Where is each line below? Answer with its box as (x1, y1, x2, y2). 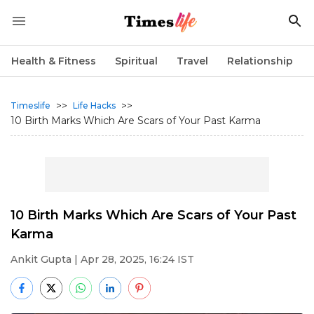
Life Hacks (73, 100, 116, 111)
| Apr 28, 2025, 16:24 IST (71, 253, 194, 266)
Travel (177, 55, 208, 67)
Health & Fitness (11, 55, 96, 67)
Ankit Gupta (11, 253, 71, 266)
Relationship (227, 55, 293, 67)
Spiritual (115, 55, 158, 67)
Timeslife (11, 100, 50, 111)
